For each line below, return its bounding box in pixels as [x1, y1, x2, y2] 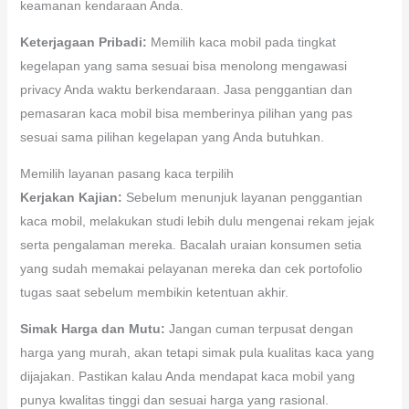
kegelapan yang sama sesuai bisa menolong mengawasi [19, 58, 347, 73]
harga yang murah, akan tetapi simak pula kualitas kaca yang [19, 344, 374, 360]
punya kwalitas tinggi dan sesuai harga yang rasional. [19, 392, 329, 407]
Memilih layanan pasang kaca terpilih [19, 165, 234, 181]
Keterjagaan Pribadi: [19, 34, 147, 49]
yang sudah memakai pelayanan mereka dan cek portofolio [19, 260, 362, 276]
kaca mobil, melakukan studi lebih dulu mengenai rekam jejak [19, 213, 374, 228]
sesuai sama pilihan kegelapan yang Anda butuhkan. [19, 129, 324, 144]
